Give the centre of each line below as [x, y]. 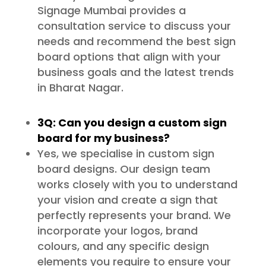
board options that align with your [129, 57]
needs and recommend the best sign [136, 42]
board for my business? [103, 138]
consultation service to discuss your [134, 26]
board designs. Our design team [123, 169]
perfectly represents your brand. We [134, 216]
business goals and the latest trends [135, 72]
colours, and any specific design [123, 246]
